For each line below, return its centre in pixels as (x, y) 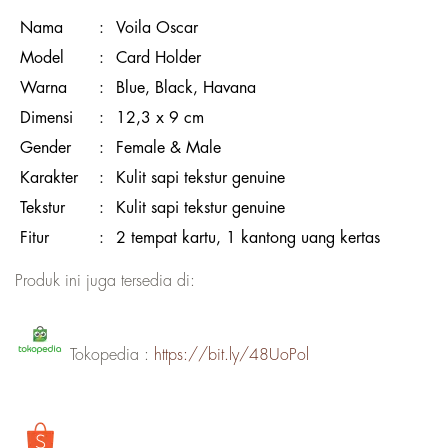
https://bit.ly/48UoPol (231, 354)
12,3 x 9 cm (160, 118)
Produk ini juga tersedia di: (105, 281)
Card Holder (158, 58)
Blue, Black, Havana (186, 88)
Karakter (49, 178)
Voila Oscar (157, 28)
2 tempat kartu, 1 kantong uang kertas (248, 238)
